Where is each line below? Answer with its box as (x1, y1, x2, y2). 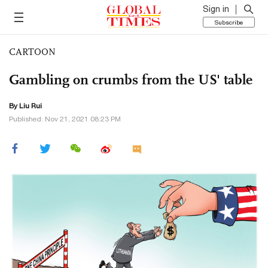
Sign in (203, 4, 229, 14)
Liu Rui (19, 102, 42, 110)
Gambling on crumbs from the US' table (9, 71, 252, 89)
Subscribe (215, 19, 243, 26)
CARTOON (9, 46, 56, 57)
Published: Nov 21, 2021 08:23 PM (9, 115, 121, 123)
